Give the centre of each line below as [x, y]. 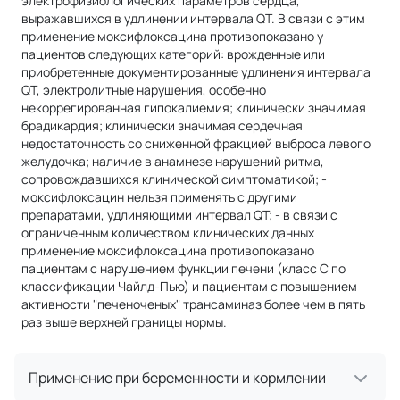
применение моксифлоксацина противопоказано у [172, 36]
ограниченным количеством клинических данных [168, 232]
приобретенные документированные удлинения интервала [196, 71]
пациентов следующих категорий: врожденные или [173, 54]
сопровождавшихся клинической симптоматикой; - [174, 179]
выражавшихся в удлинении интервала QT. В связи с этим [193, 18]
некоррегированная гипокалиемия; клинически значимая [194, 107]
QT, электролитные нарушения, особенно [144, 89]
